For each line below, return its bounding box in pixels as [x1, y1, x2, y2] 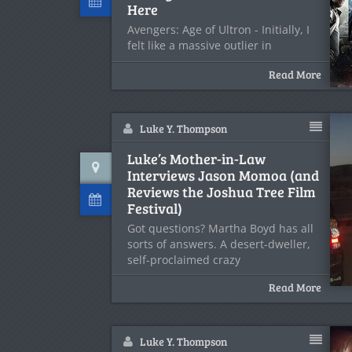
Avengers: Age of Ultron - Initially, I [127, 22, 310, 37]
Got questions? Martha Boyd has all [127, 221, 313, 236]
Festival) [127, 199, 182, 218]
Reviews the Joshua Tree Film [127, 182, 316, 201]
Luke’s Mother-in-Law [127, 149, 266, 168]
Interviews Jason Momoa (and [127, 166, 319, 185]
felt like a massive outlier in [127, 38, 272, 53]
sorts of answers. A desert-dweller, [127, 236, 310, 251]
